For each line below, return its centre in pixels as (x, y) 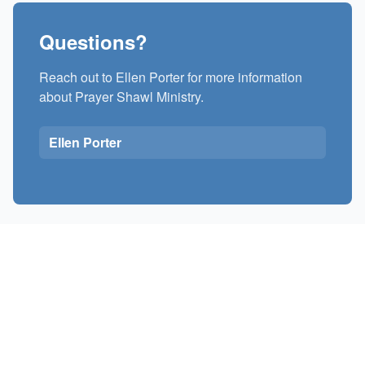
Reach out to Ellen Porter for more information (171, 77)
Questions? (93, 42)
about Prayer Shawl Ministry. (121, 97)
